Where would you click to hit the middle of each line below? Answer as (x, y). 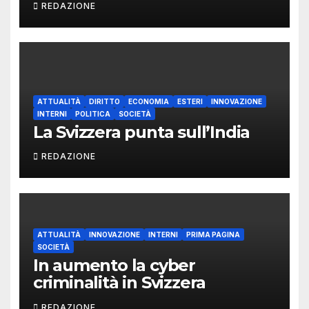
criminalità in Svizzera (119, 283)
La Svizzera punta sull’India (141, 132)
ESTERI (190, 101)
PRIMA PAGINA (213, 235)
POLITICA (92, 113)
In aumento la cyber (114, 266)
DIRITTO (104, 101)
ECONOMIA (148, 101)
